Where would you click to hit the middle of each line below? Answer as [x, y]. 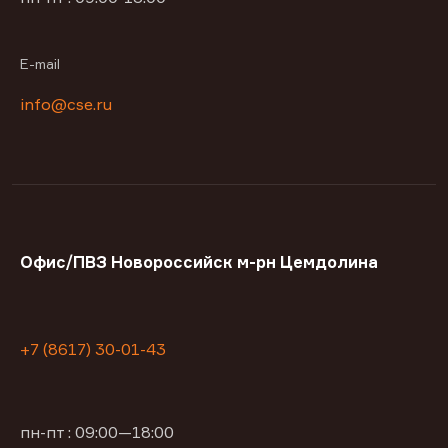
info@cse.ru [66, 104]
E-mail [40, 64]
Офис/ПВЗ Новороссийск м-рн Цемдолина [199, 262]
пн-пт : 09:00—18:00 [97, 432]
